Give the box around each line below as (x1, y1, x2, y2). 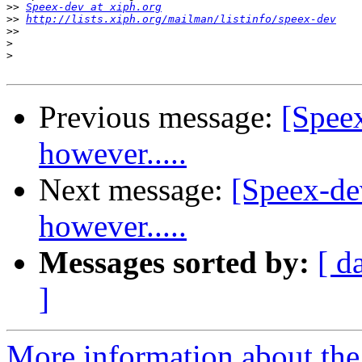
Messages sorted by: (39, 245, 309, 280)
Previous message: (39, 99, 281, 135)
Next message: (39, 172, 231, 208)
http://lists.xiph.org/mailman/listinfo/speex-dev (26, 13, 336, 26)
